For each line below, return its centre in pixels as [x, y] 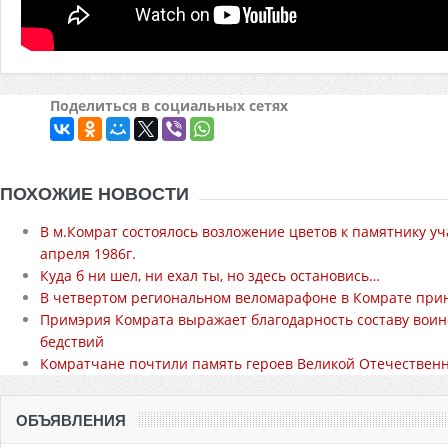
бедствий [72, 342]
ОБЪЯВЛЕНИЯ [71, 421]
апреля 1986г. [88, 254]
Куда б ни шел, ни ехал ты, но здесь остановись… [210, 276]
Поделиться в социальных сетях [169, 106]
